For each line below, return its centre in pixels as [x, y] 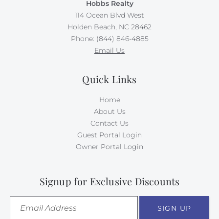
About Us [109, 111]
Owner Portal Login [109, 146]
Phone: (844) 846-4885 [109, 39]
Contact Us [109, 123]
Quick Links [109, 79]
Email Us [109, 51]
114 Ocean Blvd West [109, 15]
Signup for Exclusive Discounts [109, 181]
